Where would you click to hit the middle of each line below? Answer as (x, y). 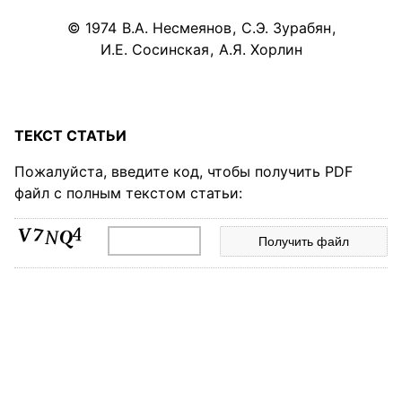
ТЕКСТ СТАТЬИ (70, 135)
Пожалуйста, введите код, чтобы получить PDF (184, 171)
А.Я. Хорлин (260, 49)
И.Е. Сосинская (154, 49)
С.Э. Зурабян (286, 27)
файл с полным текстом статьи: (128, 192)
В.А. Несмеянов (176, 27)
